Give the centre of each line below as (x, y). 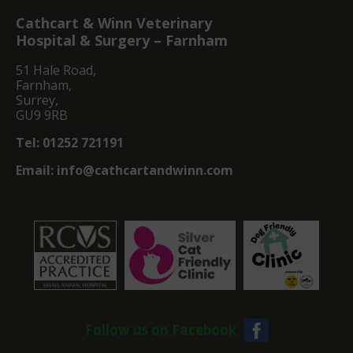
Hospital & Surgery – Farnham (122, 40)
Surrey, (37, 100)
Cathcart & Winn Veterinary (114, 22)
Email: (36, 170)
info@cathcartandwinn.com (145, 170)
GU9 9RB (42, 115)
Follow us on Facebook (160, 329)
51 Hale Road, (56, 70)
